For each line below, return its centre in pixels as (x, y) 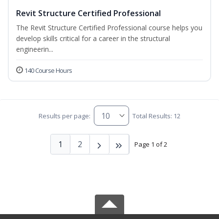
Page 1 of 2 (151, 144)
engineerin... (35, 49)
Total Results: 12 (157, 116)
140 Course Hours (48, 71)
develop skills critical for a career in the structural (93, 39)
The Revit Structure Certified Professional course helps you (109, 28)
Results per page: (64, 116)
